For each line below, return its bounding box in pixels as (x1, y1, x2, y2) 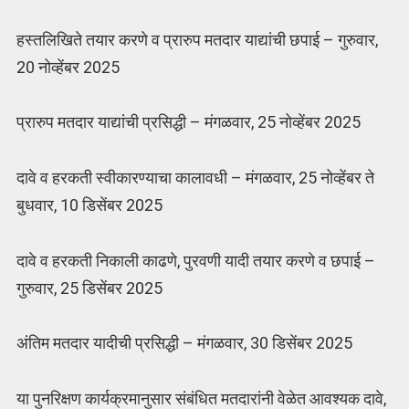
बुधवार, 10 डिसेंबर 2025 (16, 195, 163, 215)
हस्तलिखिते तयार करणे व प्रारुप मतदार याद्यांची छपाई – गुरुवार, (16, 29, 378, 49)
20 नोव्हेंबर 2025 (16, 57, 120, 77)
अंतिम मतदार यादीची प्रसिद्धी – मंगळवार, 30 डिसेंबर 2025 (16, 333, 352, 353)
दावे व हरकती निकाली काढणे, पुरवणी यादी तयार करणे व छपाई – (16, 250, 375, 270)
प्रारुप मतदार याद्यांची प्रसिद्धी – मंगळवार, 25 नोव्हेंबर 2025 (16, 112, 361, 132)
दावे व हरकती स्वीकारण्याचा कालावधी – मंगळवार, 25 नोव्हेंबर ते (16, 168, 374, 187)
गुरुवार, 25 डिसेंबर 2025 (16, 278, 163, 298)
